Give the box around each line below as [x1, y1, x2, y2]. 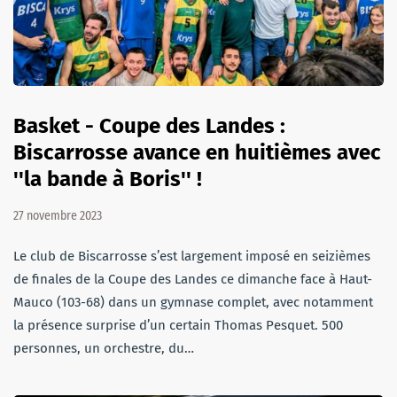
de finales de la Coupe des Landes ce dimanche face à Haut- [13, 270, 372, 287]
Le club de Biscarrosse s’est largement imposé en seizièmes [13, 247, 370, 264]
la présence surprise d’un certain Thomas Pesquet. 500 [13, 316, 343, 333]
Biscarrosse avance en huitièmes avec [13, 139, 381, 165]
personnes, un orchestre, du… [13, 339, 194, 356]
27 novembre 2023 [13, 207, 102, 223]
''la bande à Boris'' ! [13, 166, 202, 191]
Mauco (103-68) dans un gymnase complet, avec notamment [13, 293, 373, 310]
